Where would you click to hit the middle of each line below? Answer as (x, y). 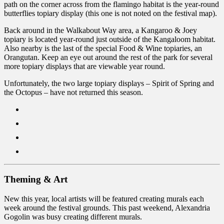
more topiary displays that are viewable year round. (84, 66)
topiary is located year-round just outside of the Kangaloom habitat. (110, 39)
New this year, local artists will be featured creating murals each (104, 199)
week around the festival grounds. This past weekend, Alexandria (107, 208)
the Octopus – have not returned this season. (73, 92)
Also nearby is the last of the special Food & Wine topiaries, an (103, 48)
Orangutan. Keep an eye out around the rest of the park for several (108, 57)
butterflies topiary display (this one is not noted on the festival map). (110, 13)
